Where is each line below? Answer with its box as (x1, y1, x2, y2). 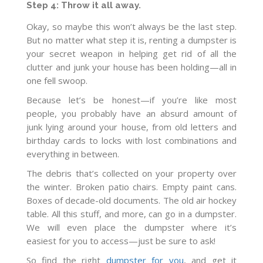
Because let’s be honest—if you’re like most (26, 93, 237, 106)
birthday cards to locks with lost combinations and (26, 134, 237, 146)
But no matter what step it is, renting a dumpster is (26, 33, 237, 46)
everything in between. (26, 147, 119, 160)
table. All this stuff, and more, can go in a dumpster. (26, 207, 237, 220)
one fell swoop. (26, 74, 87, 86)
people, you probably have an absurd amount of (26, 107, 237, 119)
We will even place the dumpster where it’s (26, 221, 237, 233)
